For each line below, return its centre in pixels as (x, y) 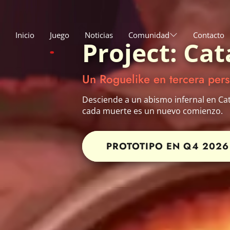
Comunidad (149, 35)
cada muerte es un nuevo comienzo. (152, 111)
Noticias (99, 35)
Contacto (209, 35)
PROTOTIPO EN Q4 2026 (168, 146)
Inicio (25, 35)
